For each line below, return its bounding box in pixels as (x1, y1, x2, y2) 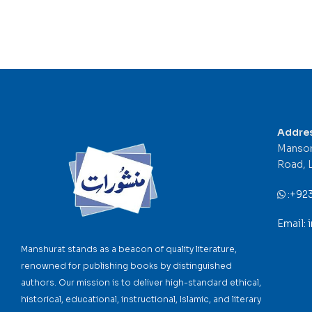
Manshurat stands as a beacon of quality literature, (21, 244, 237, 255)
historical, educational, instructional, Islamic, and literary (21, 294, 261, 305)
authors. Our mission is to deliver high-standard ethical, (21, 277, 261, 288)
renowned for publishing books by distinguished (21, 260, 232, 272)
